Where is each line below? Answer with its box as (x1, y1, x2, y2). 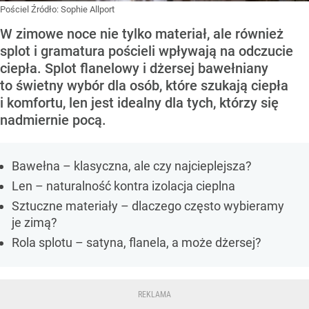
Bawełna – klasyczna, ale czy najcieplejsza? (12, 159, 252, 174)
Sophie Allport (61, 4, 114, 15)
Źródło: (31, 4, 61, 15)
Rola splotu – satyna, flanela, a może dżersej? (12, 235, 261, 250)
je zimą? (12, 215, 57, 230)
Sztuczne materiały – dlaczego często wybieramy (12, 199, 284, 214)
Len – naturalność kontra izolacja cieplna (12, 179, 235, 194)
